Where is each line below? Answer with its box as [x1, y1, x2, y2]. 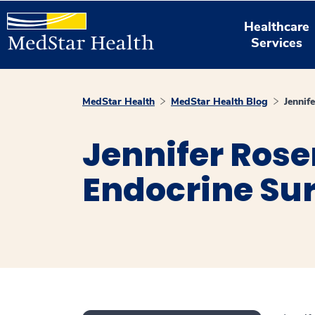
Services [251, 34, 303, 51]
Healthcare [244, 18, 310, 35]
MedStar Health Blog [171, 95, 268, 108]
